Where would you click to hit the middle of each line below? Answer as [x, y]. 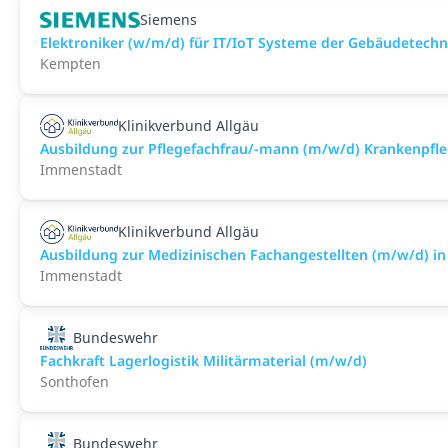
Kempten [70, 63]
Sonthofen [74, 381]
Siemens [168, 19]
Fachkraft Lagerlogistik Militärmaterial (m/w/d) [203, 360]
